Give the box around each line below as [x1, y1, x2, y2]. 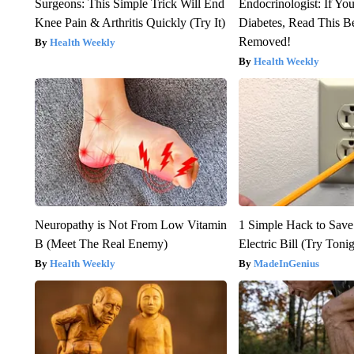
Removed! [239, 34, 292, 48]
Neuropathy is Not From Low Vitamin [34, 217, 227, 232]
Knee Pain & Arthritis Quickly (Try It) [34, 15, 225, 29]
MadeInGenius [254, 257, 320, 269]
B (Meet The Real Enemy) [34, 236, 168, 250]
